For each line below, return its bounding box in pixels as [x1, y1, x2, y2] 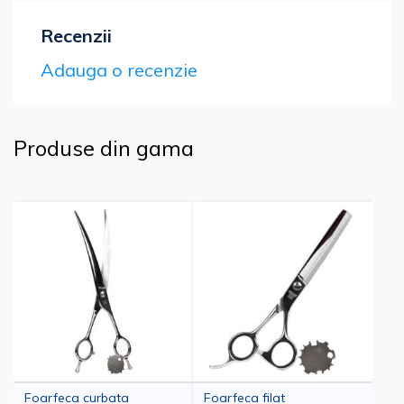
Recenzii [41, 24, 112, 48]
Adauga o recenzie [41, 59, 197, 82]
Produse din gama [14, 134, 194, 162]
